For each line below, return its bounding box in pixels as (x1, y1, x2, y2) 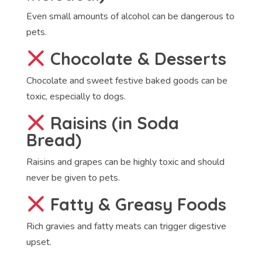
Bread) (26, 129, 81, 150)
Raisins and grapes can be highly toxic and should (26, 156, 225, 168)
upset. (26, 236, 51, 249)
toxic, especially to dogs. (26, 89, 126, 103)
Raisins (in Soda (45, 112, 179, 133)
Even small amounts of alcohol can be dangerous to (26, 9, 235, 23)
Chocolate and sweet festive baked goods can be (26, 74, 227, 87)
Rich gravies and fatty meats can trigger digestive (26, 220, 226, 233)
